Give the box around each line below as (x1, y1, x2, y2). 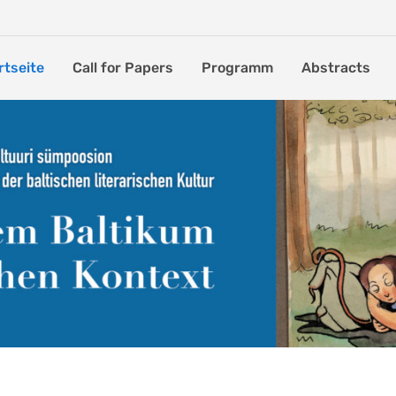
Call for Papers (72, 59, 173, 76)
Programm (202, 59, 273, 76)
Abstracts (301, 59, 370, 76)
